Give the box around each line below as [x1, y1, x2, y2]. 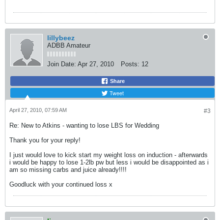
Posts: [121, 60, 139, 68]
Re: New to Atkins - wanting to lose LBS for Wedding [9, 122, 159, 129]
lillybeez [47, 34, 75, 42]
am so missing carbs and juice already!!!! [9, 166, 127, 173]
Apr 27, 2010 [78, 60, 114, 68]
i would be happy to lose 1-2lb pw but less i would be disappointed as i [9, 159, 209, 166]
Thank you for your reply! [9, 137, 81, 144]
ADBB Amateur [47, 42, 90, 49]
